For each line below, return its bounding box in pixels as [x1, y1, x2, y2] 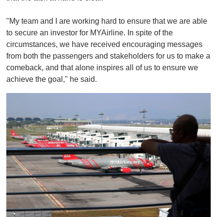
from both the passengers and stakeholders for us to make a [6, 51, 210, 60]
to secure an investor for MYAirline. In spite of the [6, 28, 173, 37]
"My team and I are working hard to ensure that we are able [6, 16, 207, 25]
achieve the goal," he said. [6, 75, 97, 83]
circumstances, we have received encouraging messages [6, 40, 202, 48]
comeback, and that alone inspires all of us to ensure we [6, 63, 198, 72]
